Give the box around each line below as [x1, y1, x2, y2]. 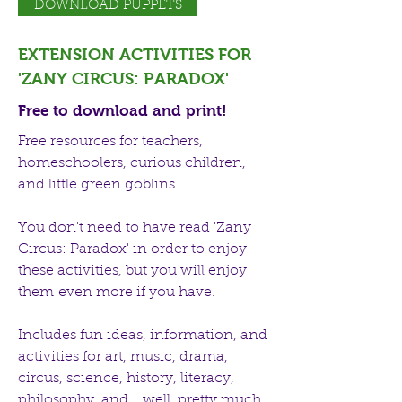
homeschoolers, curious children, [18, 156, 246, 170]
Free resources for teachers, [18, 135, 203, 149]
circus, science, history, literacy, [18, 371, 234, 386]
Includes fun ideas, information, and [18, 328, 267, 343]
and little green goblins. [18, 178, 183, 192]
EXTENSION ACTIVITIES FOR [18, 45, 251, 64]
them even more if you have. [18, 285, 220, 300]
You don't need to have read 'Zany [18, 221, 251, 235]
